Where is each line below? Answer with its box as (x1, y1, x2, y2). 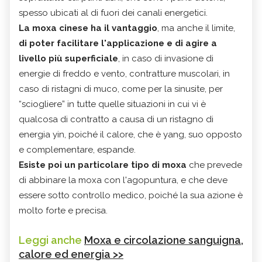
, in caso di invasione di (118, 53, 213, 64)
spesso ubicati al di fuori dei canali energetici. (19, 7, 208, 18)
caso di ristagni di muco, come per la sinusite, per (19, 83, 223, 94)
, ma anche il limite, (157, 22, 235, 33)
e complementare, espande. (19, 144, 136, 155)
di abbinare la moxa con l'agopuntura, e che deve (19, 174, 227, 185)
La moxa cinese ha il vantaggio (19, 22, 157, 33)
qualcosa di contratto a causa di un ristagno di (19, 113, 213, 125)
